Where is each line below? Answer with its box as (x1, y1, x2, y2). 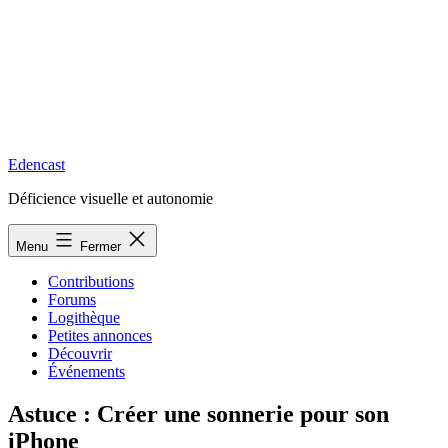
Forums (48, 291, 96, 308)
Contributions (48, 273, 134, 290)
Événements (48, 363, 125, 380)
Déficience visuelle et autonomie (8, 190, 213, 207)
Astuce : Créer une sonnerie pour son (8, 400, 389, 427)
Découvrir (48, 345, 112, 362)
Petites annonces (48, 327, 152, 344)
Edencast (8, 156, 65, 173)
